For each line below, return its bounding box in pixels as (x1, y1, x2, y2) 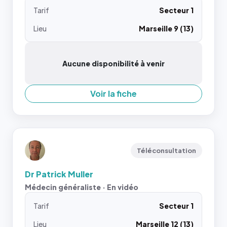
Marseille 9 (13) (139, 24, 194, 33)
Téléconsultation (137, 146, 196, 155)
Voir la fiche (90, 88, 137, 99)
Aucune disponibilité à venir (62, 59, 165, 68)
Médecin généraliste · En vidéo (25, 182, 138, 192)
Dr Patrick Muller (25, 169, 93, 179)
